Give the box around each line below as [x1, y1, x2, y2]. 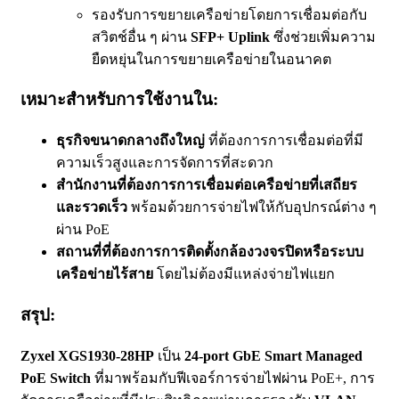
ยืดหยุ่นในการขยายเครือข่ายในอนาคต [92, 51, 331, 67]
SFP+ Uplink [191, 28, 270, 45]
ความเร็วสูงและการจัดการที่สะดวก [56, 155, 273, 171]
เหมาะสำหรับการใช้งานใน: [20, 90, 218, 110]
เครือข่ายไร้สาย [56, 266, 153, 282]
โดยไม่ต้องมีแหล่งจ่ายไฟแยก [153, 266, 335, 282]
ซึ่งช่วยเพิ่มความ [270, 28, 376, 45]
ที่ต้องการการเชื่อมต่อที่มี [205, 133, 363, 149]
